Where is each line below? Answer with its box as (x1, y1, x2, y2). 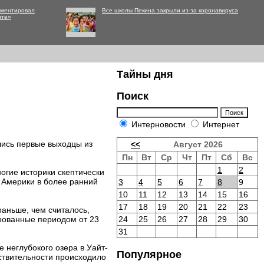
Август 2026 (173, 140, 223, 149)
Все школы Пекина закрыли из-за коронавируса (102, 7, 238, 14)
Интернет (200, 120, 239, 129)
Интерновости (129, 120, 188, 129)
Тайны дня (117, 68, 173, 80)
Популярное (117, 249, 181, 260)
